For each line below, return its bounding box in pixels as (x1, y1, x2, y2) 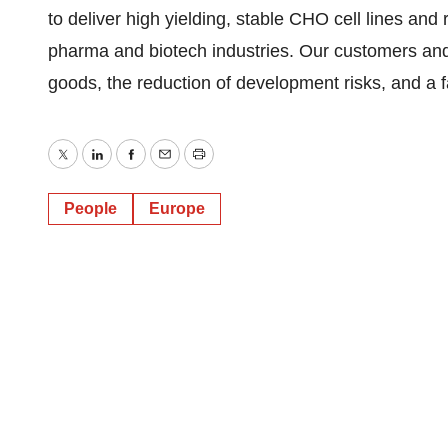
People (64, 200, 117, 217)
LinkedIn (95, 158, 164, 179)
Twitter (61, 158, 115, 179)
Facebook (129, 158, 209, 179)
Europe (149, 200, 205, 217)
